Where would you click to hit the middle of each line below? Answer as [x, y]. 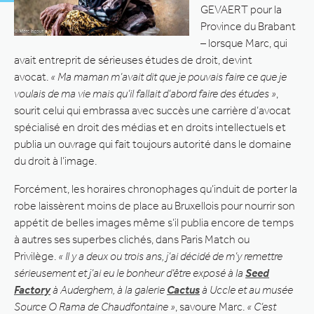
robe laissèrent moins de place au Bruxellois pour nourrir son [155, 205]
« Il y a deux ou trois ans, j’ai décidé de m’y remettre [169, 256]
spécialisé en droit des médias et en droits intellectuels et [150, 127]
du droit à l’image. [55, 161]
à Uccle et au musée [246, 289]
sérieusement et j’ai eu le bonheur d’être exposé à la [130, 273]
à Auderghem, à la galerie [109, 289]
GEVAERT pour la [241, 9]
